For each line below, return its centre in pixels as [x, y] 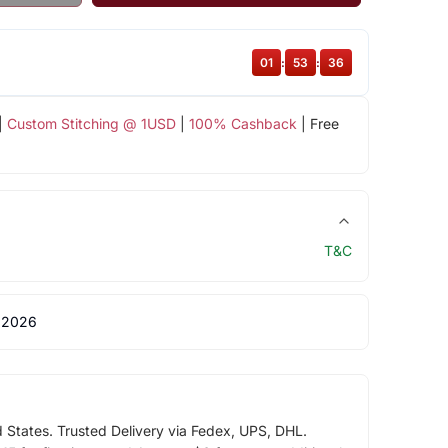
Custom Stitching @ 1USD [91, 124]
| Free [317, 124]
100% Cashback [242, 124]
